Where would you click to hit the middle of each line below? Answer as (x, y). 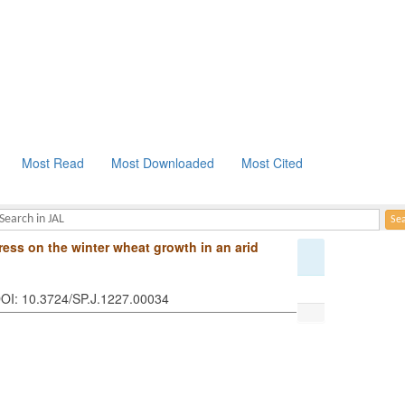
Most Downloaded (163, 163)
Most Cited (272, 163)
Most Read (53, 163)
